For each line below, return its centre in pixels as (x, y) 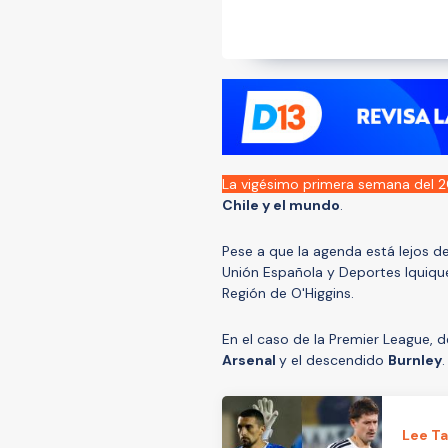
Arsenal (250, 359)
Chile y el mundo (281, 204)
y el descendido (333, 359)
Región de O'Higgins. (288, 292)
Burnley (415, 359)
